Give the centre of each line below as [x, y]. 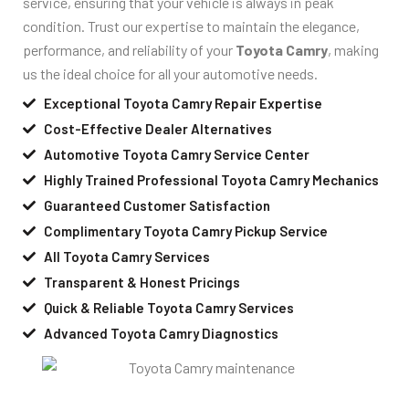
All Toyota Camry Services [126, 256]
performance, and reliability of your [129, 50]
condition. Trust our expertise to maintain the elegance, [191, 26]
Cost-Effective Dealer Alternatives [157, 128]
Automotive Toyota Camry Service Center [176, 154]
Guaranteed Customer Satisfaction [157, 205]
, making [353, 50]
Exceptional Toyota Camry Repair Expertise [183, 103]
